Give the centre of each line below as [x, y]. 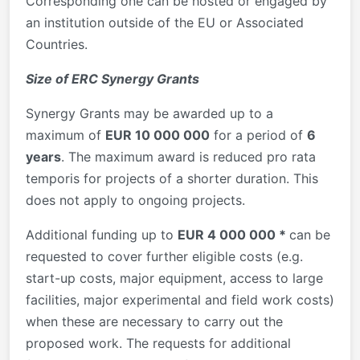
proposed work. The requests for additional [158, 343]
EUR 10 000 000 [157, 135]
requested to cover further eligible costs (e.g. [164, 256]
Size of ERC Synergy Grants [112, 78]
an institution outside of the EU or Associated [165, 22]
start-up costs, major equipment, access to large [174, 278]
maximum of [65, 135]
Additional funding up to [102, 234]
